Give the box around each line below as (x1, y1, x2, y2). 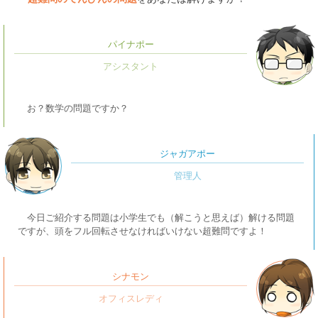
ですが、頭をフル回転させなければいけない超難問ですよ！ (18, 226, 267, 236)
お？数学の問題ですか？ (26, 103, 128, 114)
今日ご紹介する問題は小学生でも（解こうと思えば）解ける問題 (26, 212, 295, 223)
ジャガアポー (160, 148, 215, 159)
